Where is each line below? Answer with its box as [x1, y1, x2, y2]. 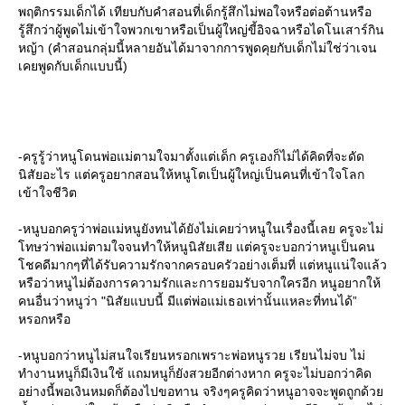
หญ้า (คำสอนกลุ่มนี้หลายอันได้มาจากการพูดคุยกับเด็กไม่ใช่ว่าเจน [18, 41, 377, 55]
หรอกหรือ [18, 312, 71, 326]
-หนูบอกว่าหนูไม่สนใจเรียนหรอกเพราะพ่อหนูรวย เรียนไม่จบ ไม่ [18, 348, 365, 363]
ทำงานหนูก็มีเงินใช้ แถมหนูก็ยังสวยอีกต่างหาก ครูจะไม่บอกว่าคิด [18, 366, 372, 381]
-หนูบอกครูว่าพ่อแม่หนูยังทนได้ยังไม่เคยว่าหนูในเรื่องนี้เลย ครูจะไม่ [18, 221, 383, 236]
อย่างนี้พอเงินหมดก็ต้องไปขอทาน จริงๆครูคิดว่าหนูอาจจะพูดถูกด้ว [18, 384, 383, 399]
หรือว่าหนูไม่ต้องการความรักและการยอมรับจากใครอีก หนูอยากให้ [18, 276, 381, 290]
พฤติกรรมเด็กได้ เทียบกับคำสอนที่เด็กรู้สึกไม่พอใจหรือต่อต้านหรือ [18, 5, 372, 19]
